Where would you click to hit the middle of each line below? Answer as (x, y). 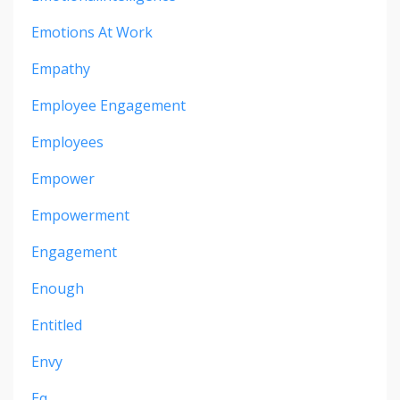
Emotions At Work (92, 33)
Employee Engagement (108, 106)
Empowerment (80, 216)
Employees (67, 142)
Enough (58, 289)
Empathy (61, 69)
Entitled (57, 325)
